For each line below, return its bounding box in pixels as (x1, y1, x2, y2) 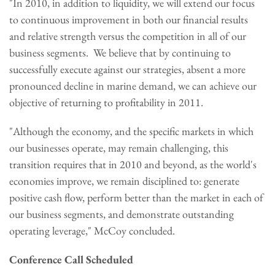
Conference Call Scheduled (9, 252, 133, 266)
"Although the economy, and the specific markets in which (9, 124, 254, 138)
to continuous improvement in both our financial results (9, 12, 248, 26)
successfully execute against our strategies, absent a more (9, 62, 246, 76)
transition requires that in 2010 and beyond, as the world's (9, 157, 257, 171)
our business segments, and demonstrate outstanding (9, 207, 234, 221)
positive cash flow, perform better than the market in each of (9, 190, 263, 204)
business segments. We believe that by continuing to (9, 45, 231, 60)
